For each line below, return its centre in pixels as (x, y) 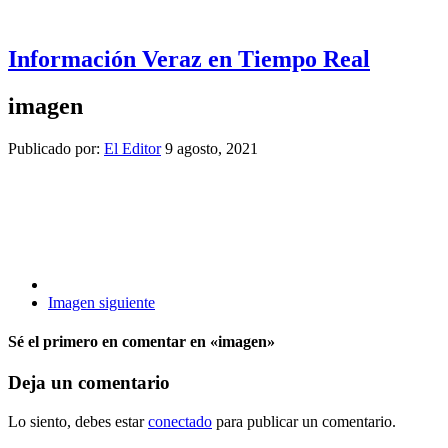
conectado (180, 421)
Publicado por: (56, 148)
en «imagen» (232, 341)
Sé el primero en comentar (97, 341)
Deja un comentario (89, 383)
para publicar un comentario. (304, 421)
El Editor (132, 148)
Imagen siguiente (101, 302)
